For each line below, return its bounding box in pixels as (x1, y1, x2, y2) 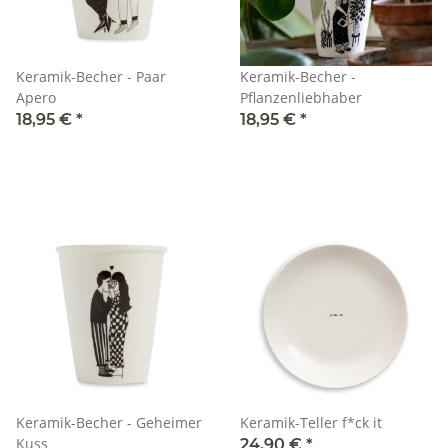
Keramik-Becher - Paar (16, 67, 136, 87)
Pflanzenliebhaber (240, 88, 362, 108)
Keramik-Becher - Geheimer (16, 413, 202, 433)
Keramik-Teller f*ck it (240, 413, 382, 433)
